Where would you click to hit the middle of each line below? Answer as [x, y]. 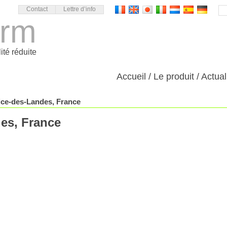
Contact [37, 9]
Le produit [174, 77]
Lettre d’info [80, 9]
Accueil [131, 77]
